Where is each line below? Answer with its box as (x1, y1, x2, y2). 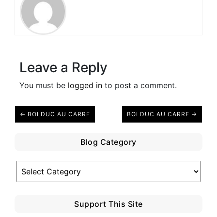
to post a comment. (102, 80, 177, 91)
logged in (68, 80, 102, 91)
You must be (19, 80, 68, 91)
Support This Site (74, 199, 143, 209)
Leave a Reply (19, 59, 108, 76)
